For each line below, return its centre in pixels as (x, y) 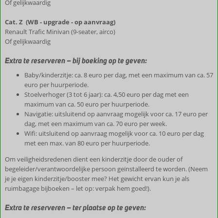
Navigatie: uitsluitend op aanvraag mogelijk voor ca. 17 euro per (116, 114)
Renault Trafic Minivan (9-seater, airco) (61, 32)
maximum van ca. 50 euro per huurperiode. (87, 104)
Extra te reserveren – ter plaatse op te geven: (75, 208)
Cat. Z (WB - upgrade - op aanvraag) (60, 22)
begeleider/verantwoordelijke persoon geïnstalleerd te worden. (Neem (106, 169)
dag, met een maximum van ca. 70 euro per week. (96, 124)
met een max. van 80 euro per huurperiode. (87, 143)
